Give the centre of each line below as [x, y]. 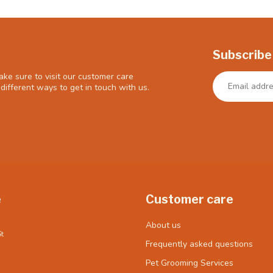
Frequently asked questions [199, 244]
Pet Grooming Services [190, 263]
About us [163, 225]
